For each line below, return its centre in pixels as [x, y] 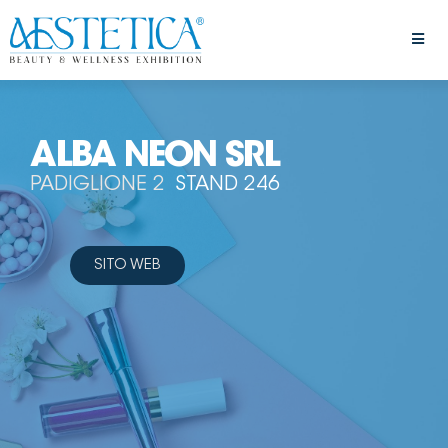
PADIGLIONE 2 [97, 184]
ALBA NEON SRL [154, 157]
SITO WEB [127, 265]
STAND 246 [227, 184]
